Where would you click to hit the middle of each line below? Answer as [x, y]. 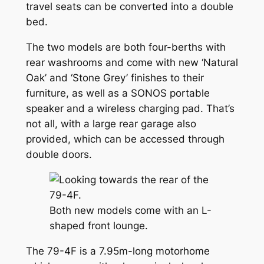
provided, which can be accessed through [125, 139]
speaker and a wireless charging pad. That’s [130, 109]
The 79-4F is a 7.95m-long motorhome [118, 251]
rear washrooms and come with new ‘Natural [132, 63]
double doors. [59, 155]
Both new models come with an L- [130, 210]
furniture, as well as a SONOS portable [118, 93]
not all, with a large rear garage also [111, 124]
